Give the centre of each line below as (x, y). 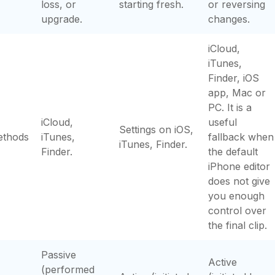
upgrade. (62, 19)
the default (233, 152)
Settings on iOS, (156, 130)
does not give (239, 181)
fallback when (241, 137)
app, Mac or (237, 93)
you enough (236, 196)
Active (223, 262)
